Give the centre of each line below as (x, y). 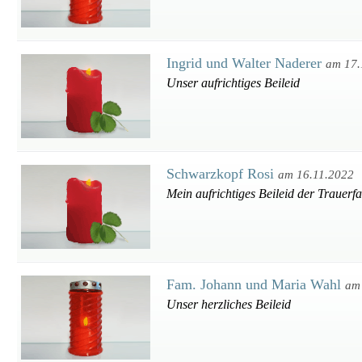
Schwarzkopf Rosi (222, 174)
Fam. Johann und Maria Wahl (256, 284)
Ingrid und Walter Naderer (246, 63)
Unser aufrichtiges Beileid (233, 83)
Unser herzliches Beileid (229, 304)
